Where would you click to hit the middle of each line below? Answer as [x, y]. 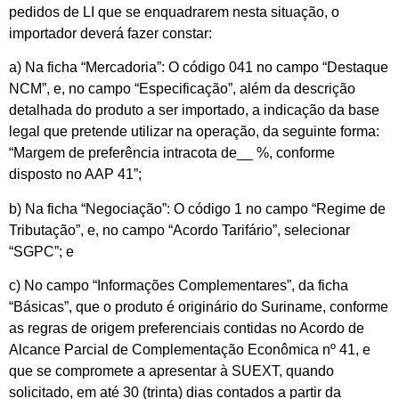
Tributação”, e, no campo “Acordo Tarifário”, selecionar [179, 230]
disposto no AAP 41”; [75, 175]
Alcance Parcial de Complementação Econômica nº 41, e [190, 350]
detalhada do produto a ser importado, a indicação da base [194, 110]
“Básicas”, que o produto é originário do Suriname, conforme [199, 307]
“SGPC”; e [41, 251]
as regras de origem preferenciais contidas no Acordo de [187, 329]
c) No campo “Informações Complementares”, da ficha [179, 286]
